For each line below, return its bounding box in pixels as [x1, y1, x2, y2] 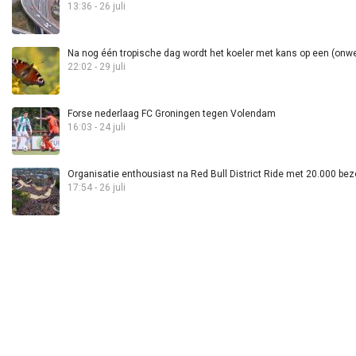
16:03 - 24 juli [68, 122, 126, 133]
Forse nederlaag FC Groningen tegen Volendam [68, 108, 276, 120]
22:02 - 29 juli [68, 61, 126, 73]
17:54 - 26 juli [68, 182, 126, 194]
